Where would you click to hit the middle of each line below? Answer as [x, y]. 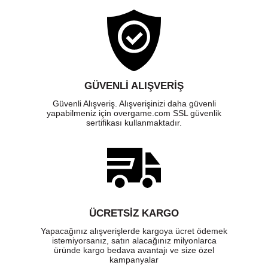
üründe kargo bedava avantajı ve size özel [134, 250]
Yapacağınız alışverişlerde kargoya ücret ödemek [134, 231]
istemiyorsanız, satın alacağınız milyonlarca [134, 241]
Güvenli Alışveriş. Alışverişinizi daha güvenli [134, 104]
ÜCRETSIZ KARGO [134, 214]
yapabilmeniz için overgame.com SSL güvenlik [134, 113]
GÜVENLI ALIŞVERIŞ [134, 86]
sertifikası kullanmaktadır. [134, 123]
